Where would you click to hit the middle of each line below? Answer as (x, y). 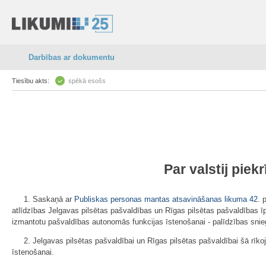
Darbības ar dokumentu (72, 57)
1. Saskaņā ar (49, 199)
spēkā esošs (87, 81)
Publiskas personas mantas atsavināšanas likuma (161, 199)
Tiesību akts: (31, 81)
